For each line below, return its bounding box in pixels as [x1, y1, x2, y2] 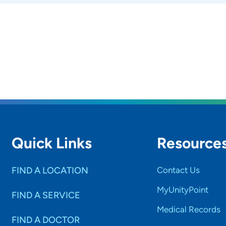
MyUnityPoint [156, 184, 208, 195]
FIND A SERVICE [12, 189, 81, 201]
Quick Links [12, 133, 92, 152]
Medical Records [156, 204, 220, 214]
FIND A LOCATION [12, 164, 89, 176]
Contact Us [156, 164, 200, 175]
